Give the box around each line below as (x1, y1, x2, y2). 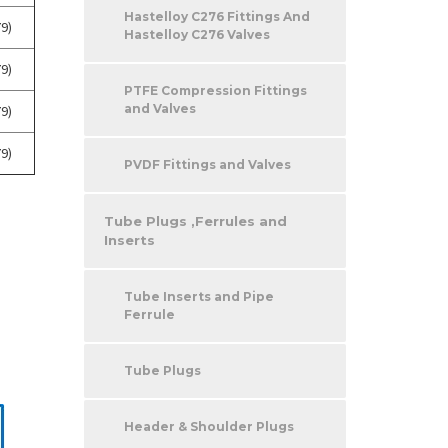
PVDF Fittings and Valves (123, 156, 291, 172)
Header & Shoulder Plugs (123, 418, 294, 434)
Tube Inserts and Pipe (123, 288, 274, 304)
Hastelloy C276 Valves (123, 26, 270, 42)
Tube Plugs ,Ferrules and (103, 212, 287, 229)
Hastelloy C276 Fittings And (123, 8, 310, 24)
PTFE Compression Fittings (123, 82, 307, 98)
